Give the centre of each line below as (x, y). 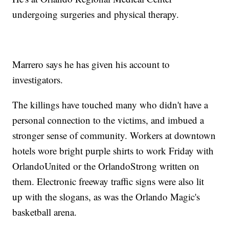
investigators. (38, 80)
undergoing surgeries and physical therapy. (96, 14)
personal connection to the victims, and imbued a (108, 120)
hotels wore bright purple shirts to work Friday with (113, 151)
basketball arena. (45, 212)
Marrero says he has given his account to (91, 64)
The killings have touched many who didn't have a (110, 105)
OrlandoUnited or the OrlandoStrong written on (106, 166)
